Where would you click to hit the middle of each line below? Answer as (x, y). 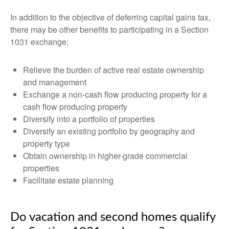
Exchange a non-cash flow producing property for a (115, 94)
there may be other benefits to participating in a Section (109, 29)
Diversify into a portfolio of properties (89, 119)
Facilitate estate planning (68, 180)
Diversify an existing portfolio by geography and (109, 131)
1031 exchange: (39, 42)
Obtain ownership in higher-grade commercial (105, 156)
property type (47, 143)
